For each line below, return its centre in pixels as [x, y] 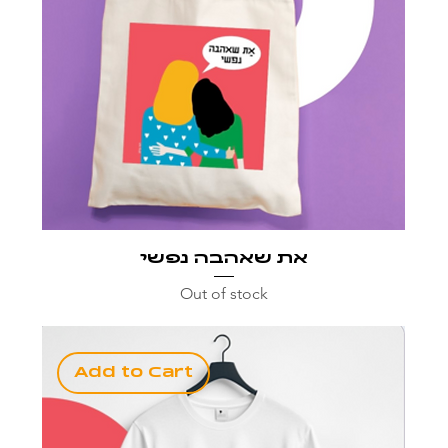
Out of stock [224, 293]
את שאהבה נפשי [224, 258]
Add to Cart [133, 373]
